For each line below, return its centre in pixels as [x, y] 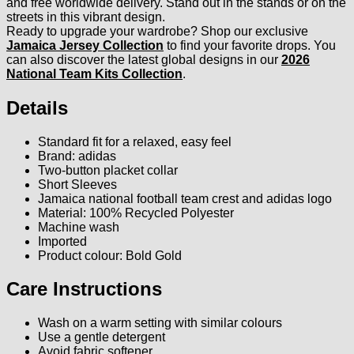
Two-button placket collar [108, 170]
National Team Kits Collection [94, 73]
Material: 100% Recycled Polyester [136, 213]
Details [37, 107]
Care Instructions [84, 289]
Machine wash [79, 227]
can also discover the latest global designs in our [144, 59]
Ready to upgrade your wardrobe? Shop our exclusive [157, 31]
